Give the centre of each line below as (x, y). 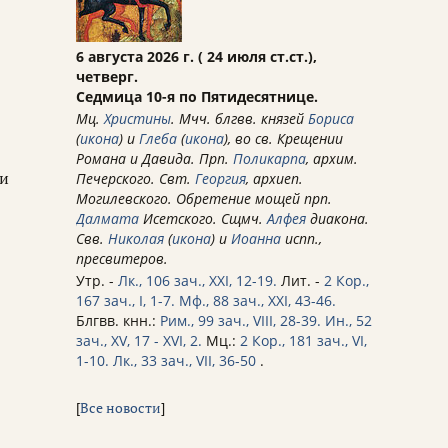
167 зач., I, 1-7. (125, 301)
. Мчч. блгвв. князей (239, 119)
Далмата (107, 219)
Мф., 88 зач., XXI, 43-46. (257, 301)
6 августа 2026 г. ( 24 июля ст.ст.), (196, 57)
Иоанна (256, 239)
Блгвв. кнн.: (118, 321)
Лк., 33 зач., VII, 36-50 (184, 361)
